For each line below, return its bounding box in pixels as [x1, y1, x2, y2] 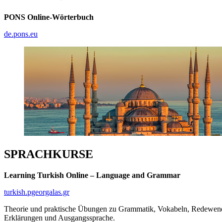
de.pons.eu [4, 29, 38, 38]
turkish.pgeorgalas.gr [4, 187, 69, 196]
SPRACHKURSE [4, 147, 93, 161]
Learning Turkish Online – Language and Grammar [4, 170, 180, 179]
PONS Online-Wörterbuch [4, 12, 94, 21]
